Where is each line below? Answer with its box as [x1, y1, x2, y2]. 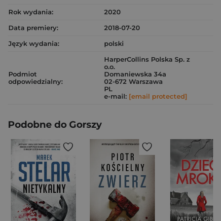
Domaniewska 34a [104, 70, 166, 78]
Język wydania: [8, 39, 59, 47]
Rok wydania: [8, 8, 53, 16]
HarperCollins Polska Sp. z [104, 55, 190, 63]
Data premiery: [8, 24, 58, 32]
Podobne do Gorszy [8, 119, 102, 130]
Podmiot [8, 70, 37, 78]
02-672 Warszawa [104, 77, 163, 85]
